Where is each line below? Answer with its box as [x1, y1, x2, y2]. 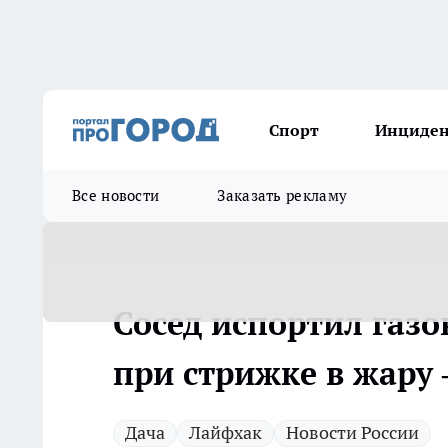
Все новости [72, 186, 160, 205]
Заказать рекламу [217, 186, 348, 205]
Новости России [286, 421, 419, 444]
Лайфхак [189, 421, 262, 444]
